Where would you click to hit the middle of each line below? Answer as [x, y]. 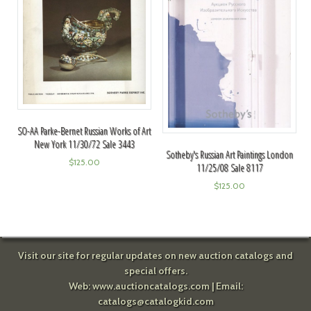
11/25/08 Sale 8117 [229, 168]
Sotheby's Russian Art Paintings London [230, 155]
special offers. [155, 271]
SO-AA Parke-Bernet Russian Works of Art [84, 131]
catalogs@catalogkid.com [155, 301]
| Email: [226, 286]
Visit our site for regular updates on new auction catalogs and [155, 255]
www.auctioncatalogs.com [151, 286]
